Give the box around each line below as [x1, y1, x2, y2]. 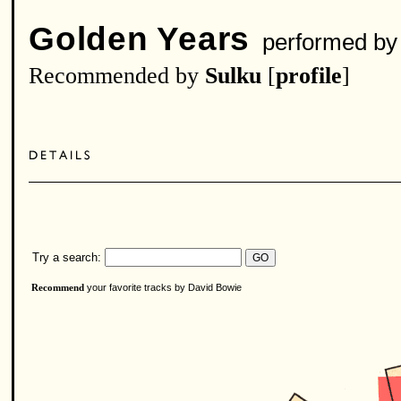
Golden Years [29, 21, 251, 57]
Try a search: [29, 251, 101, 264]
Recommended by [29, 63, 205, 89]
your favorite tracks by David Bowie [84, 282, 242, 293]
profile [276, 63, 342, 89]
